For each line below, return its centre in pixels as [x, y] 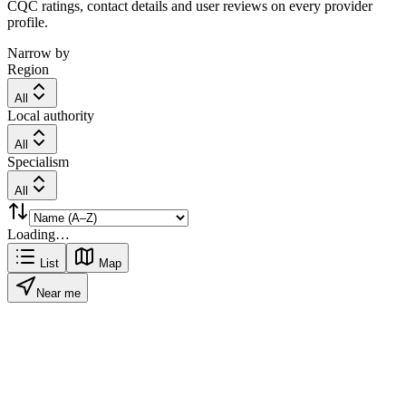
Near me [58, 293]
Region [28, 69]
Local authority [51, 115]
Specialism [38, 161]
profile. [28, 22]
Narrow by [39, 53]
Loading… [39, 234]
